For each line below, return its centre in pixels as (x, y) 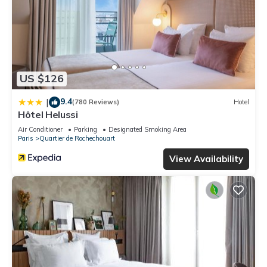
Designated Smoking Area (148, 129)
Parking (86, 129)
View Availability (206, 159)
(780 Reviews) (96, 102)
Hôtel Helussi (48, 114)
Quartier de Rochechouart (77, 138)
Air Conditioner (40, 129)
